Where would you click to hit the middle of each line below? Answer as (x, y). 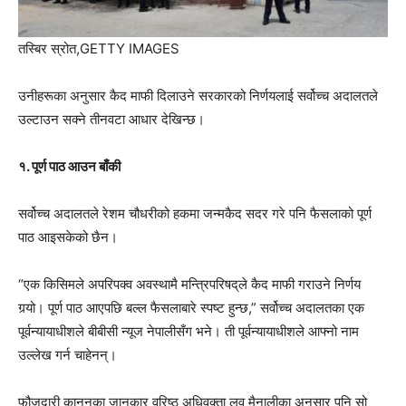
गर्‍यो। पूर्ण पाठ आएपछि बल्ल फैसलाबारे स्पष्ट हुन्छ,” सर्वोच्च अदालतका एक (191, 307)
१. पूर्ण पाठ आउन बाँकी (69, 166)
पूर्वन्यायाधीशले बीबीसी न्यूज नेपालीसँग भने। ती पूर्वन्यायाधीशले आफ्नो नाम (188, 331)
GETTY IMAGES (130, 48)
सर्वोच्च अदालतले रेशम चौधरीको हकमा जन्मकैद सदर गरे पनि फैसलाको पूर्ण (195, 213)
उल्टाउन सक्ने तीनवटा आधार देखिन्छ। (111, 119)
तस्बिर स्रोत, (49, 48)
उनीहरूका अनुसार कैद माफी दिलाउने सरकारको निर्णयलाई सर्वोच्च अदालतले (198, 95)
